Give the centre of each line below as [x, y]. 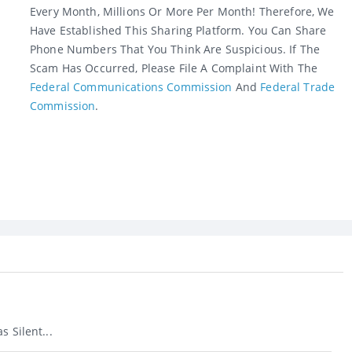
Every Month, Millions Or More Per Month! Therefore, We [182, 11]
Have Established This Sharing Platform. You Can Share [178, 30]
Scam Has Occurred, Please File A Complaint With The [174, 68]
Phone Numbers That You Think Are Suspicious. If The [175, 49]
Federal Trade [298, 86]
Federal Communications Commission [131, 86]
